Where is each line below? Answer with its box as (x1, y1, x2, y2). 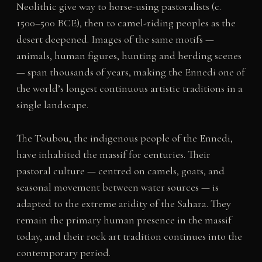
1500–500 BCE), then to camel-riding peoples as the (16, 16, 236, 30)
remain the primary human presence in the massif (16, 213, 232, 226)
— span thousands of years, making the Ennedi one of (16, 65, 245, 79)
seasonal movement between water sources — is (16, 180, 219, 194)
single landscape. (16, 98, 88, 112)
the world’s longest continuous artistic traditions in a (16, 82, 243, 95)
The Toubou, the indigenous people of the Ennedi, (16, 131, 233, 144)
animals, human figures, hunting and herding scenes (16, 49, 242, 63)
